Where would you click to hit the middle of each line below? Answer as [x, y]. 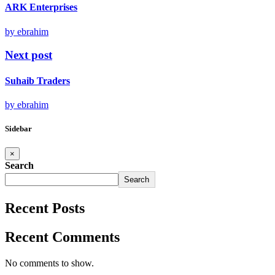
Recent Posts [45, 208]
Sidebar [18, 129]
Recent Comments [62, 237]
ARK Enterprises [41, 7]
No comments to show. [49, 263]
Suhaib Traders [37, 80]
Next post [29, 55]
